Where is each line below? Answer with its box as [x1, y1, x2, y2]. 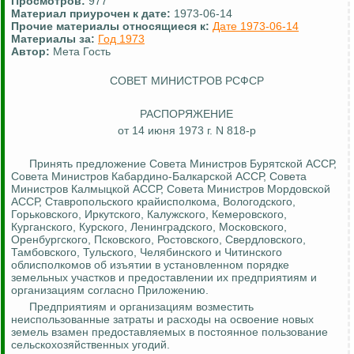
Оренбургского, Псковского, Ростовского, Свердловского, [11, 233, 306, 247]
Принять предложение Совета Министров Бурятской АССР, [29, 157, 337, 171]
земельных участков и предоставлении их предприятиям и [11, 271, 317, 284]
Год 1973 [98, 32, 145, 46]
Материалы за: [11, 32, 98, 46]
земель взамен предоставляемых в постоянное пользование [11, 326, 328, 339]
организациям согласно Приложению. [11, 284, 209, 297]
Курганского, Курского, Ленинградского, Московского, [11, 220, 287, 234]
